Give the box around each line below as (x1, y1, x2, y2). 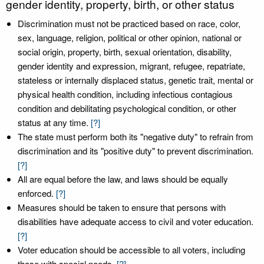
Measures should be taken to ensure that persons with (18, 201, 226, 213)
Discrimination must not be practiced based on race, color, (18, 17, 240, 29)
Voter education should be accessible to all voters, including (18, 243, 245, 256)
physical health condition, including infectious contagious (18, 88, 233, 100)
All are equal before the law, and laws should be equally (18, 173, 228, 185)
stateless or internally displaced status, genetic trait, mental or (18, 74, 253, 86)
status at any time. (18, 116, 88, 128)
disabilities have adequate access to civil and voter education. (18, 215, 253, 227)
